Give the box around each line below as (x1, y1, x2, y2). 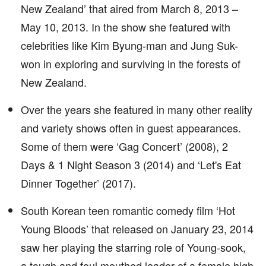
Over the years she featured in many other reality (21, 102, 252, 117)
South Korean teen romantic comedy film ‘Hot (21, 202, 235, 218)
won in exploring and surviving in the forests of (21, 56, 240, 71)
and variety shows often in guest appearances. (21, 120, 241, 135)
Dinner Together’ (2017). (21, 175, 136, 191)
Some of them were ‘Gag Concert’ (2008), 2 (21, 138, 228, 154)
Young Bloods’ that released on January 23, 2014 (21, 221, 254, 236)
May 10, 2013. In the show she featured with (21, 19, 230, 34)
